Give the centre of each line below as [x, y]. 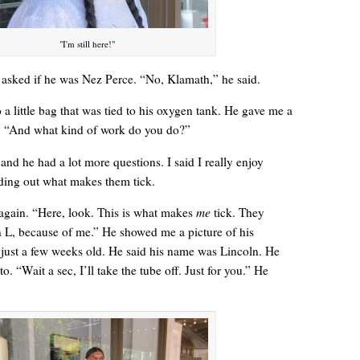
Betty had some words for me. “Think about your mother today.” [228, 343]
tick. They [237, 213]
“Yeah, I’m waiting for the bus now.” [176, 78]
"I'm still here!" [88, 44]
